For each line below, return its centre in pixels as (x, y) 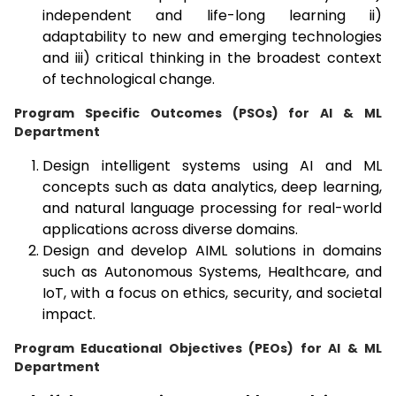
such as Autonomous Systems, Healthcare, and (212, 272)
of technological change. (129, 80)
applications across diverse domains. (170, 230)
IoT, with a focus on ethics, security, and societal (212, 293)
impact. (69, 315)
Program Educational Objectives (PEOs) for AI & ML (198, 349)
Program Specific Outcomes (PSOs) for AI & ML (198, 114)
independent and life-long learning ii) (212, 16)
